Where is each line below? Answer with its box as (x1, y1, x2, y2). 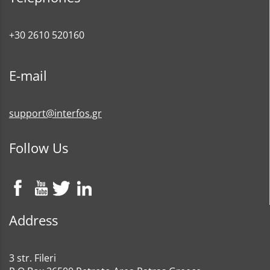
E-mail (9, 66, 47, 85)
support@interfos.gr (9, 106, 102, 120)
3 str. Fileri (9, 251, 61, 265)
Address (9, 211, 58, 230)
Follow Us (9, 139, 68, 157)
